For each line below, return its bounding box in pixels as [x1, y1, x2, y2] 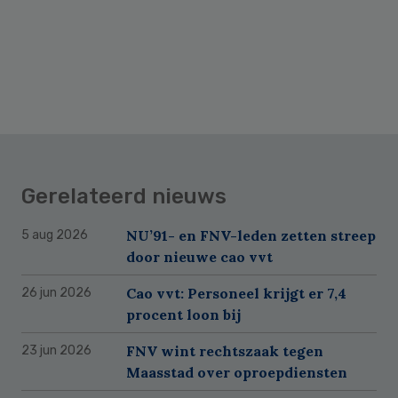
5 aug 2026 [21, 227, 88, 243]
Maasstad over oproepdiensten [126, 363, 347, 382]
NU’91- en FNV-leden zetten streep [126, 227, 376, 245]
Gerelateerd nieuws [21, 184, 227, 210]
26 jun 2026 [21, 285, 92, 301]
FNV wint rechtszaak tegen [126, 342, 323, 361]
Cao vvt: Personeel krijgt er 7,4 [126, 284, 346, 303]
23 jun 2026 [21, 343, 92, 359]
